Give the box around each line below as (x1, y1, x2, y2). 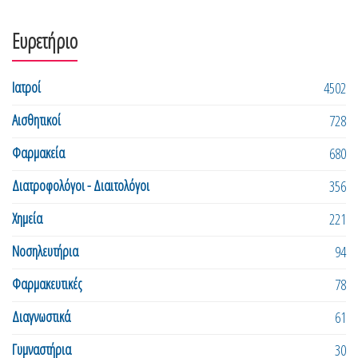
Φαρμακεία (12, 143, 65, 163)
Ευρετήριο (12, 27, 78, 55)
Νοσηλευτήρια (12, 241, 78, 261)
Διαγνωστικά (12, 307, 70, 327)
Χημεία (12, 209, 42, 229)
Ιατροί (12, 78, 41, 97)
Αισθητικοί (12, 110, 61, 130)
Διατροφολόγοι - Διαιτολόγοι (12, 176, 149, 196)
